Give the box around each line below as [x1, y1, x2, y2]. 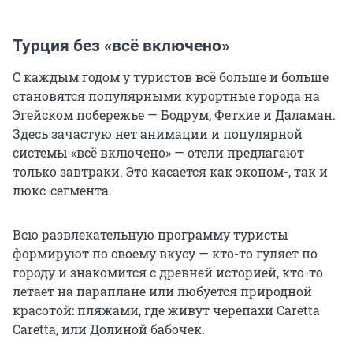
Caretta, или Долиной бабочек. [13, 321, 205, 338]
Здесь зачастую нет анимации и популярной [13, 125, 303, 143]
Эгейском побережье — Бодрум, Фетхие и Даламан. [13, 106, 336, 124]
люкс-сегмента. [13, 182, 112, 199]
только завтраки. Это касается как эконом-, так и [13, 163, 328, 180]
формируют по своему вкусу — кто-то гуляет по [13, 245, 318, 262]
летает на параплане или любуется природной [13, 283, 312, 300]
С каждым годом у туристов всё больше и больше [13, 69, 329, 86]
